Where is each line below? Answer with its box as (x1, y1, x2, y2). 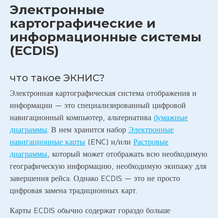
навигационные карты (10, 137, 85, 146)
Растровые (133, 137, 168, 146)
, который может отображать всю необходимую (47, 149, 207, 159)
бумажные (154, 113, 188, 122)
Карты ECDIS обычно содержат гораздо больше (10, 206, 170, 215)
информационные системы (10, 29, 201, 45)
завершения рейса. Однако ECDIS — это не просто (10, 174, 180, 183)
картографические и (10, 16, 156, 32)
